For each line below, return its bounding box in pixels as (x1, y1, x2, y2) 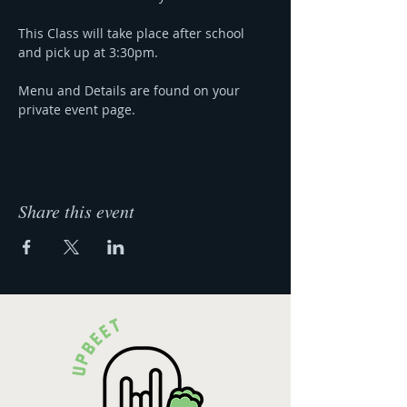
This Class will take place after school (18, 25, 248, 42)
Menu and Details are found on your (18, 82, 243, 99)
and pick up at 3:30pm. (18, 44, 158, 61)
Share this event (18, 199, 134, 223)
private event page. (18, 101, 135, 118)
